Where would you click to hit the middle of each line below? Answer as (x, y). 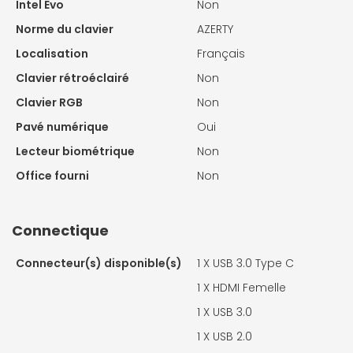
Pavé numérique (62, 127)
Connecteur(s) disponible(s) (99, 264)
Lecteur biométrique (75, 152)
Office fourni (52, 176)
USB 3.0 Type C (253, 264)
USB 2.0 (232, 337)
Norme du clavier (65, 30)
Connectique (60, 231)
